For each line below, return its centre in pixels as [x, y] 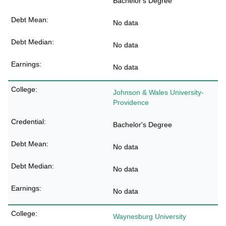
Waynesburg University [150, 216]
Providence [131, 102]
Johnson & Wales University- [158, 92]
